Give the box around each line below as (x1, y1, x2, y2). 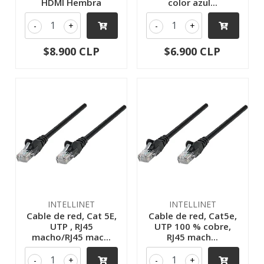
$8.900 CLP (43, 44, 100, 58)
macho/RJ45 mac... (32, 230, 111, 243)
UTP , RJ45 (49, 220, 93, 232)
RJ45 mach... (167, 230, 219, 243)
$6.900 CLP (164, 44, 221, 58)
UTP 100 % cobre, (154, 220, 231, 232)
